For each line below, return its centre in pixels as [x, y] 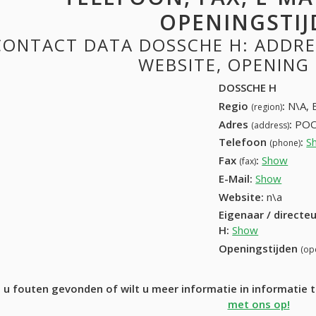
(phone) [285, 143]
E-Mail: [236, 178]
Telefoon [244, 142]
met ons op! [259, 304]
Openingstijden [260, 249]
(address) [271, 125]
